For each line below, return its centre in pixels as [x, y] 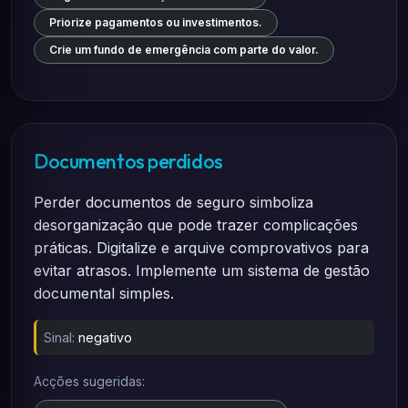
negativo [105, 337]
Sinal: [59, 337]
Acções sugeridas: [89, 381]
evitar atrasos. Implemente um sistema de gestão [202, 270]
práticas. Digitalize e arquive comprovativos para [201, 248]
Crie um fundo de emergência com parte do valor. [184, 50]
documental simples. [104, 293]
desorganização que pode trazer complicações [196, 225]
